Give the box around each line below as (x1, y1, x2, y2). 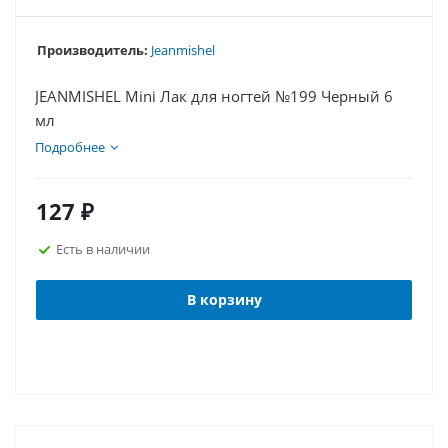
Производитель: (37, 41, 148, 59)
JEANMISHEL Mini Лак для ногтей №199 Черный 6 (35, 86, 393, 106)
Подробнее (35, 138, 105, 156)
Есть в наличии (56, 239, 150, 258)
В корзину (186, 290, 262, 309)
